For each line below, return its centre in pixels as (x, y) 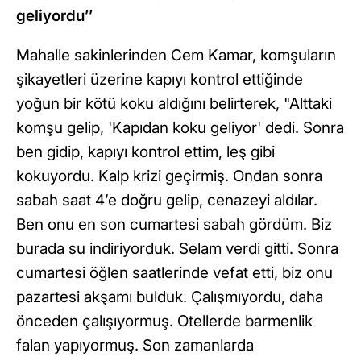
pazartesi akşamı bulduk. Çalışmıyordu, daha (170, 297)
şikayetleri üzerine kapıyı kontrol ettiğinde (160, 79)
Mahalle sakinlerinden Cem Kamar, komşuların (176, 55)
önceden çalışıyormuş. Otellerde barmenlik (164, 321)
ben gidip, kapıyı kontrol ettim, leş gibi (145, 151)
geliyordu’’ (54, 15)
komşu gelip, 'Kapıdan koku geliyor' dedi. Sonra (180, 127)
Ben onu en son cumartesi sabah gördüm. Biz (174, 224)
